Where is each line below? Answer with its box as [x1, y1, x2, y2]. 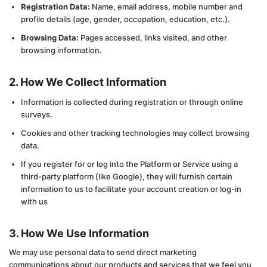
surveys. [21, 110, 52, 119]
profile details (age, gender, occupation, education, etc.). [21, 14, 230, 24]
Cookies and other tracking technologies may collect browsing [21, 128, 250, 138]
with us [21, 197, 48, 206]
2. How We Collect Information [9, 76, 166, 88]
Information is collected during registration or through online [21, 97, 243, 107]
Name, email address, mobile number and [90, 2, 243, 11]
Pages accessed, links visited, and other [79, 33, 227, 42]
